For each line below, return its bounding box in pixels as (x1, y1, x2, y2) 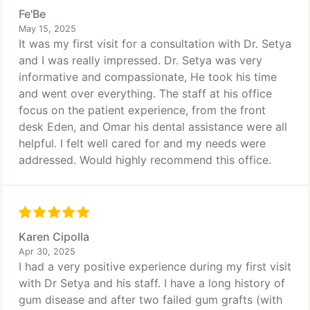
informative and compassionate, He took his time (19, 70, 277, 84)
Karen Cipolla (19, 230, 89, 244)
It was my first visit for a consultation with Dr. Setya (19, 37, 291, 51)
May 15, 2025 (19, 24, 76, 34)
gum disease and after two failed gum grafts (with (19, 293, 282, 307)
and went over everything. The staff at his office (19, 86, 272, 100)
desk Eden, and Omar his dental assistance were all (19, 120, 287, 134)
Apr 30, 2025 (19, 246, 75, 257)
